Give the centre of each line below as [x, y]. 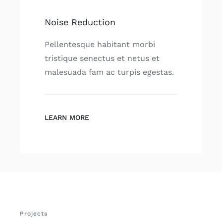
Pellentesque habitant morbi [100, 44]
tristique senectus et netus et [102, 58]
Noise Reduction [80, 22]
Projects [33, 214]
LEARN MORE [67, 117]
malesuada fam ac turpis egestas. [109, 72]
